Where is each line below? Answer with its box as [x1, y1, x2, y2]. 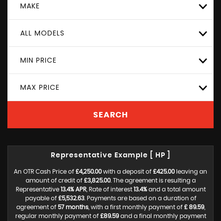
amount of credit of [25, 178, 84, 184]
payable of [25, 195, 58, 201]
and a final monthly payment [118, 213, 206, 219]
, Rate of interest [86, 186, 134, 192]
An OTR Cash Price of [14, 169, 75, 175]
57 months [57, 204, 88, 210]
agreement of [16, 204, 58, 210]
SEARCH [93, 110, 128, 119]
